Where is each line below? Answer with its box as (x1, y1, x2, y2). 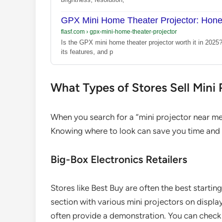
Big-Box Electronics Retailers (51, 153, 187, 166)
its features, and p (61, 48, 113, 56)
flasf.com (61, 28, 86, 36)
